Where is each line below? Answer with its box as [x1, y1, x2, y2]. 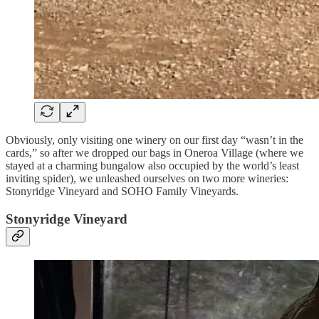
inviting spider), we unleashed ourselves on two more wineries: [6, 172, 288, 185]
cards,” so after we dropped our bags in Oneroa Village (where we [6, 147, 303, 159]
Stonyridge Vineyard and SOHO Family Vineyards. [6, 185, 239, 198]
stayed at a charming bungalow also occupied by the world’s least [6, 159, 299, 172]
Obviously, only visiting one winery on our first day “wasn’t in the [6, 134, 303, 147]
